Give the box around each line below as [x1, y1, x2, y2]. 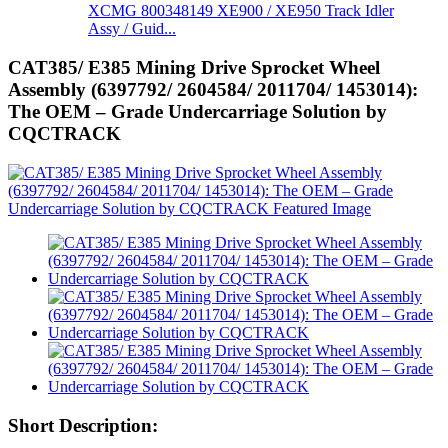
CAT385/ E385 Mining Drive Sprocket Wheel [8, 57, 380, 79]
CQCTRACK [8, 123, 121, 145]
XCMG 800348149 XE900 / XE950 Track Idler [88, 2, 394, 20]
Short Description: [8, 414, 158, 436]
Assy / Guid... [88, 20, 176, 38]
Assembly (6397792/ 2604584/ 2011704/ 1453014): [8, 79, 418, 101]
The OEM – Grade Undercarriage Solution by [8, 101, 387, 123]
